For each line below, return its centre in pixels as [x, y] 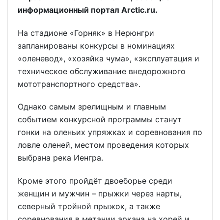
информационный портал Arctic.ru [86, 10]
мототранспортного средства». [79, 84]
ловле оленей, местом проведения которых [103, 145]
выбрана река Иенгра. [60, 158]
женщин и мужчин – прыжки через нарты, [100, 194]
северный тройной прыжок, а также [89, 206]
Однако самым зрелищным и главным [92, 107]
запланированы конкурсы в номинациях [96, 45]
